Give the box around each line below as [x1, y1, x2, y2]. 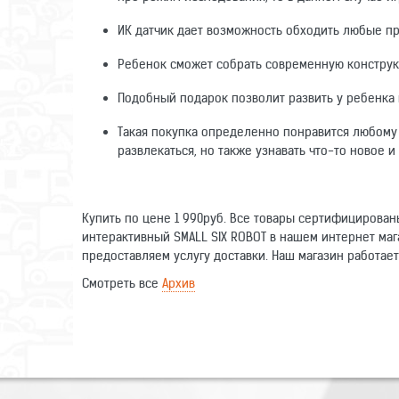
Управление [97, 379, 155, 393]
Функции [97, 345, 142, 359]
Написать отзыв [82, 333, 183, 352]
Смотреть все [82, 274, 162, 291]
